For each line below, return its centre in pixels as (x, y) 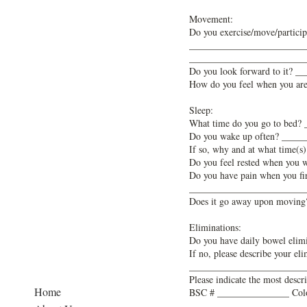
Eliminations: (215, 227)
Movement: (211, 19)
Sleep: (201, 110)
